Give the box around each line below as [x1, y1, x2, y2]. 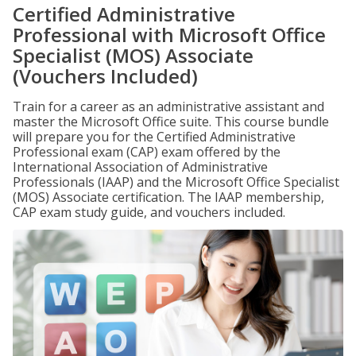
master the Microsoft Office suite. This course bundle [13, 113, 329, 130]
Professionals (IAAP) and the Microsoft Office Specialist [13, 173, 339, 191]
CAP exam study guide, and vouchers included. [13, 203, 285, 221]
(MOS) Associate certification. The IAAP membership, [13, 188, 324, 206]
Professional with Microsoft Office [13, 21, 326, 48]
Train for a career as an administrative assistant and [13, 98, 324, 115]
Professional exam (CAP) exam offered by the [13, 143, 281, 161]
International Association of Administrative [13, 158, 268, 176]
